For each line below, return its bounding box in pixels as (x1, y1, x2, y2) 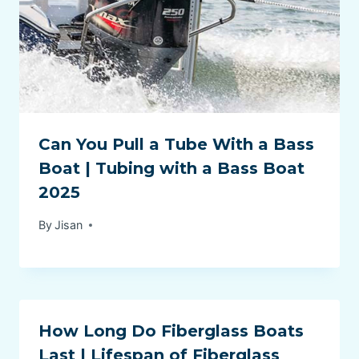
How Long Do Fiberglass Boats (38, 321, 304, 341)
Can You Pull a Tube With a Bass (38, 134, 314, 154)
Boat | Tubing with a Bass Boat (38, 158, 305, 178)
